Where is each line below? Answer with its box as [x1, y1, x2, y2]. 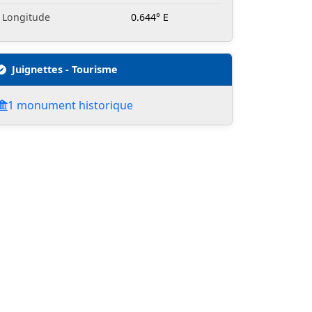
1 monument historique [8, 97, 133, 114]
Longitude [2, 10, 50, 24]
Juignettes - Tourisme [12, 63, 118, 77]
